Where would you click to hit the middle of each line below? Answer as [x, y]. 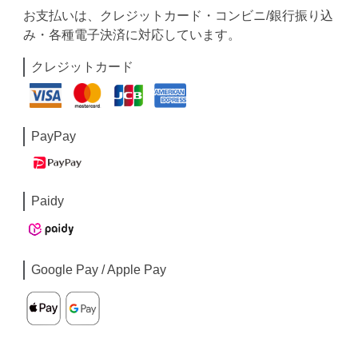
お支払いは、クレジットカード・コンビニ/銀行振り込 [179, 16]
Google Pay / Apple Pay [99, 270]
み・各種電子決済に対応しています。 [132, 35]
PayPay [54, 136]
